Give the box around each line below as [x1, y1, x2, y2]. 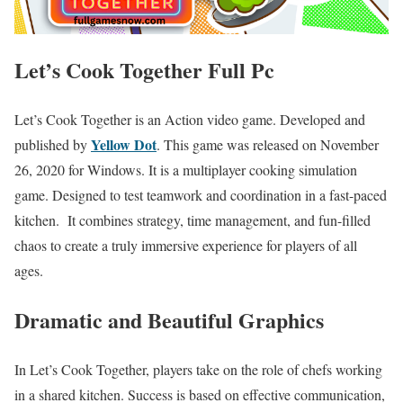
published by [14, 135, 91, 155]
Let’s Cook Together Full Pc [14, 54, 274, 86]
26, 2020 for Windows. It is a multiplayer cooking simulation [14, 160, 357, 180]
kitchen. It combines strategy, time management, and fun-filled [14, 210, 371, 230]
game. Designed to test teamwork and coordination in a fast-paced [14, 185, 387, 205]
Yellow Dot [91, 134, 157, 156]
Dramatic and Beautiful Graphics [14, 304, 324, 336]
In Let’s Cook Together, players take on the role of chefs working [14, 360, 382, 380]
